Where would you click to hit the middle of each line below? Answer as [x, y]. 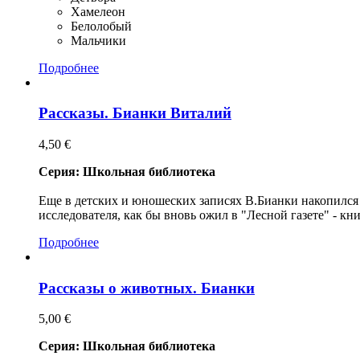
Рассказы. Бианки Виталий [135, 113]
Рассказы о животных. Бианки [147, 288]
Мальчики [98, 40]
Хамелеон [98, 11]
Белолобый [101, 26]
